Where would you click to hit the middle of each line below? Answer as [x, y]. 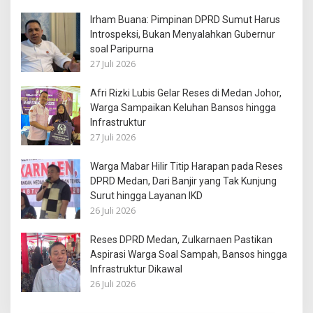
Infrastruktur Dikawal [136, 269]
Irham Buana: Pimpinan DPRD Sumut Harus [185, 19]
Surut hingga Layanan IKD [146, 195]
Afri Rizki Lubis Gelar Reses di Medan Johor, [186, 93]
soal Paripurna [122, 49]
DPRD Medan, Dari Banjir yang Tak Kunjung [183, 181]
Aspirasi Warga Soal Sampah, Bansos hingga [189, 254]
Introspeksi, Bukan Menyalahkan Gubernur [183, 34]
